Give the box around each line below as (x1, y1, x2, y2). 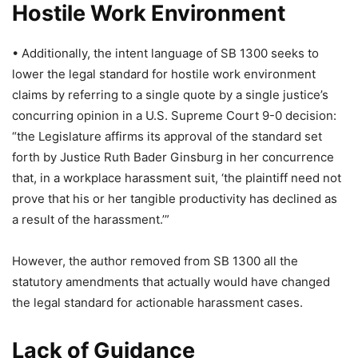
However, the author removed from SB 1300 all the (12, 253, 298, 268)
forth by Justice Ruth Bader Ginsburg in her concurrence (12, 149, 334, 165)
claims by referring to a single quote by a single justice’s (12, 87, 328, 102)
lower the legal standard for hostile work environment (12, 66, 316, 82)
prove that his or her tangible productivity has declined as (12, 191, 337, 206)
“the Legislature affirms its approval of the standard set (12, 129, 322, 144)
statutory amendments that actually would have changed (12, 274, 330, 289)
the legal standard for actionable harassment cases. (12, 295, 303, 310)
